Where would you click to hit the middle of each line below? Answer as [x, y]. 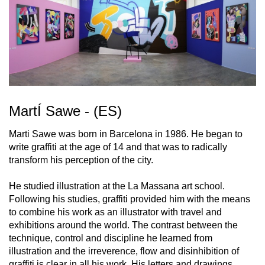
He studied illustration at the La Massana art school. [117, 186]
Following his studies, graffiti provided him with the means [130, 199]
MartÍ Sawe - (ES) [65, 111]
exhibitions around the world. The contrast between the [123, 225]
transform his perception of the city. [81, 160]
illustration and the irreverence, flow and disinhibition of [124, 251]
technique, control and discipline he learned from [111, 238]
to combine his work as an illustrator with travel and [115, 212]
